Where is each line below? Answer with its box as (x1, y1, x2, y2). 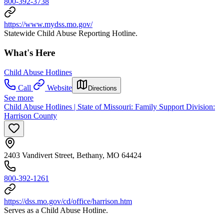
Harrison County (4, 111, 57, 120)
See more (4, 93, 33, 102)
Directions (88, 84, 117, 92)
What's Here (4, 47, 55, 58)
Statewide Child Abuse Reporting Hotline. (4, 29, 137, 38)
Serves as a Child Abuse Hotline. (4, 205, 108, 214)
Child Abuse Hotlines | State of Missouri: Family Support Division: (4, 102, 215, 111)
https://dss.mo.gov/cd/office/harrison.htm (4, 196, 132, 205)
